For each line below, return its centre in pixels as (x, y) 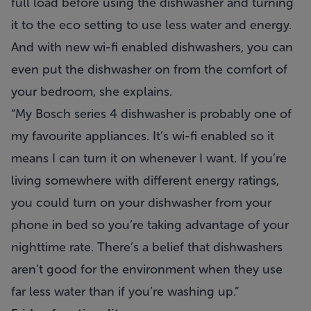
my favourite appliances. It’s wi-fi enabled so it (143, 136)
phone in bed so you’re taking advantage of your (150, 225)
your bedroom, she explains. (92, 92)
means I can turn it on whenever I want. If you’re (149, 158)
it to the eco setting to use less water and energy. (151, 25)
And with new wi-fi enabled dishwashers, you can (152, 47)
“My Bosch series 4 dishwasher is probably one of (151, 114)
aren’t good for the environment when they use (147, 269)
